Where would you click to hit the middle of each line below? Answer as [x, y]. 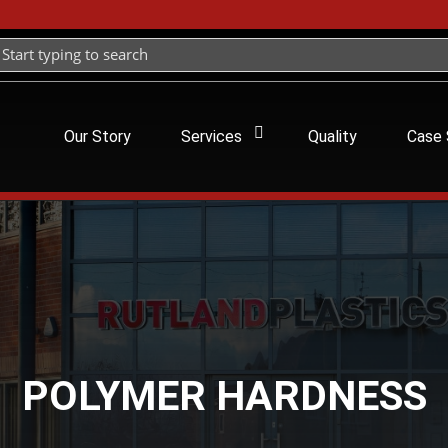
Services [212, 136]
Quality [333, 136]
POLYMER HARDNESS [224, 395]
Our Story [98, 136]
